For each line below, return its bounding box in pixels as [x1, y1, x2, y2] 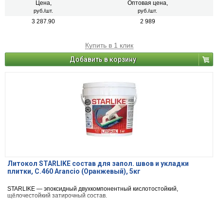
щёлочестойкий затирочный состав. [7, 192, 107, 200]
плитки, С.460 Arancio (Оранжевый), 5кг [7, 167, 141, 176]
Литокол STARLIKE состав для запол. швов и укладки [7, 160, 189, 168]
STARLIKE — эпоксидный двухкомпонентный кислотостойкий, [7, 185, 178, 193]
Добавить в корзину [70, 55, 136, 64]
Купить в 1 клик [85, 41, 133, 50]
